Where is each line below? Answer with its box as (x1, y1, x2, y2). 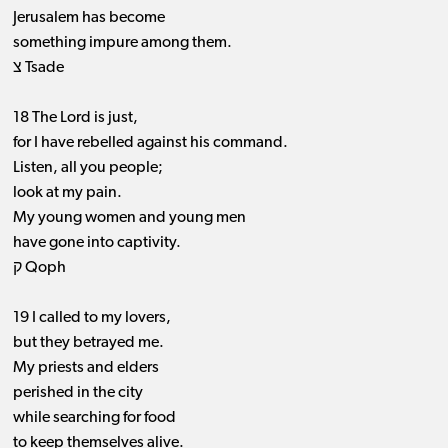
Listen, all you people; (12, 160, 163, 177)
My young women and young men (12, 210, 246, 227)
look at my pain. (12, 185, 122, 202)
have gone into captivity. (12, 235, 181, 252)
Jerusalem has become (12, 10, 165, 27)
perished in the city (12, 385, 143, 402)
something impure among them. (12, 35, 232, 52)
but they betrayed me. (12, 335, 164, 352)
